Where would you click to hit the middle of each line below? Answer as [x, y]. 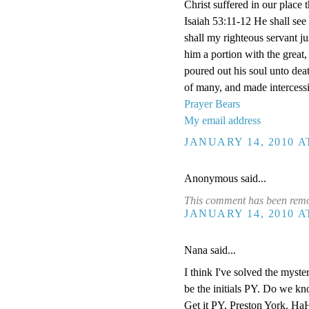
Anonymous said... [225, 179]
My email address [222, 121]
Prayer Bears [212, 104]
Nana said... [210, 250]
